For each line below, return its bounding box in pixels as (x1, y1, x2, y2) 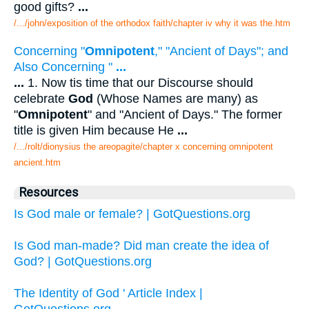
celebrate (14, 91, 68, 106)
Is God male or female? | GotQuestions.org (14, 206, 250, 221)
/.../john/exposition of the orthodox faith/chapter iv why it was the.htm (14, 18, 290, 29)
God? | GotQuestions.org (14, 254, 152, 268)
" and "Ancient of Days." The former (88, 107, 282, 121)
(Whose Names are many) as (93, 91, 258, 106)
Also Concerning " (14, 59, 116, 74)
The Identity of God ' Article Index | (14, 286, 203, 300)
